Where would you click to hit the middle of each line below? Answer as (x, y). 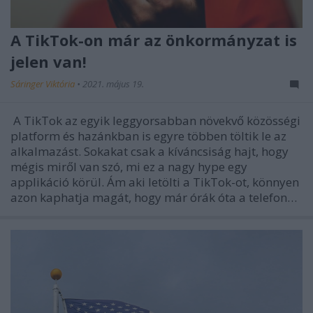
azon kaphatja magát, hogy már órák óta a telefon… (154, 197)
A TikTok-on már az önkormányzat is (154, 39)
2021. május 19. (113, 83)
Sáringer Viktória (44, 83)
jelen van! (49, 61)
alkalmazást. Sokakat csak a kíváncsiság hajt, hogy (150, 151)
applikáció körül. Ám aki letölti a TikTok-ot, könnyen (155, 182)
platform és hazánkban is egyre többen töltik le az (148, 136)
